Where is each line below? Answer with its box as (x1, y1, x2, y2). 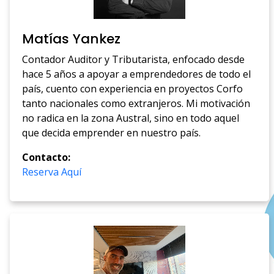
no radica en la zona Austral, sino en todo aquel (22, 111, 240, 125)
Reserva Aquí (22, 165, 82, 179)
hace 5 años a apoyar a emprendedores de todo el (22, 67, 251, 81)
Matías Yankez (22, 29, 121, 49)
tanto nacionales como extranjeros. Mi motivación (22, 97, 251, 111)
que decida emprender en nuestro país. (22, 126, 201, 140)
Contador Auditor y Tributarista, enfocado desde (22, 53, 245, 67)
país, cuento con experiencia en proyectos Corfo (22, 82, 243, 96)
